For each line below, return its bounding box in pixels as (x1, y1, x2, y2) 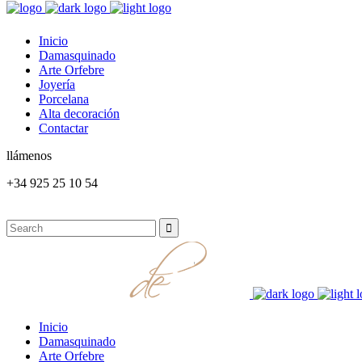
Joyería (39, 78, 75, 91)
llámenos (6, 149, 52, 162)
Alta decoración (39, 107, 120, 120)
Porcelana (39, 92, 89, 106)
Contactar (39, 121, 88, 135)
